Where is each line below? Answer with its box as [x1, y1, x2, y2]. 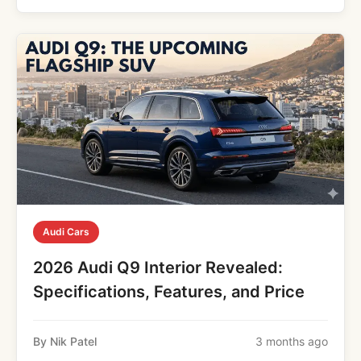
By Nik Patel [33, 334, 97, 348]
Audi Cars [43, 226, 89, 238]
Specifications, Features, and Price [33, 282, 305, 301]
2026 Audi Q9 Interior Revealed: [33, 258, 283, 277]
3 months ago [255, 334, 328, 348]
